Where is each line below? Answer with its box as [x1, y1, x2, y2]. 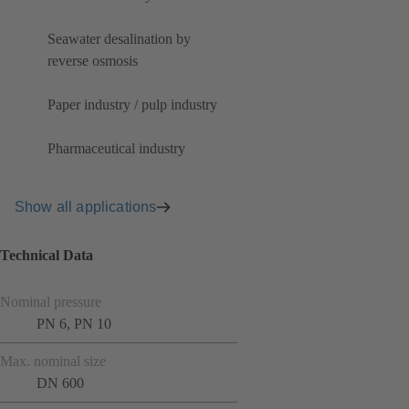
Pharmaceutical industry [47, 141, 185, 157]
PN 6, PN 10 [37, 315, 111, 331]
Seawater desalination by [47, 31, 191, 47]
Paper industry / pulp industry [47, 97, 217, 113]
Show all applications [15, 198, 157, 215]
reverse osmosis [47, 53, 138, 69]
